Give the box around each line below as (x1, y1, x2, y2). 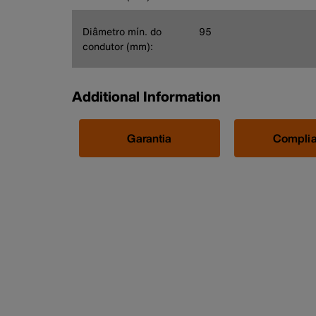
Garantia (127, 129, 172, 147)
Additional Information (72, 85, 221, 107)
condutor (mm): (83, 38, 153, 54)
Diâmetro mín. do (83, 23, 162, 39)
